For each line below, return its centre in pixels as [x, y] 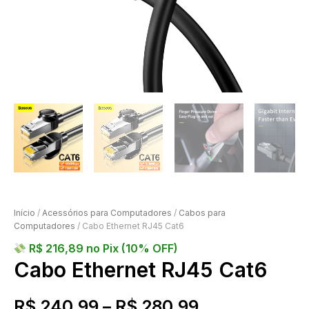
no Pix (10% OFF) [131, 249]
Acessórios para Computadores [107, 213]
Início [24, 213]
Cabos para [202, 213]
